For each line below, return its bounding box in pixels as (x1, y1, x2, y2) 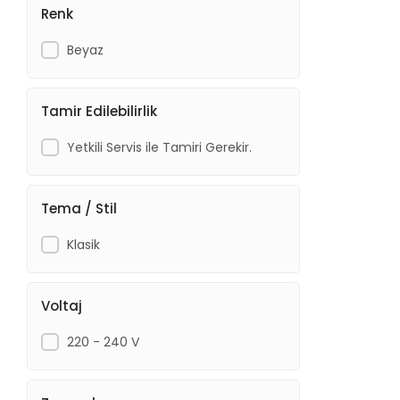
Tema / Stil (41, 198, 118, 218)
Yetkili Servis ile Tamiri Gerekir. (66, 137, 252, 156)
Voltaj (41, 296, 83, 315)
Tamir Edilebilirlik (41, 101, 158, 121)
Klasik (66, 235, 100, 254)
